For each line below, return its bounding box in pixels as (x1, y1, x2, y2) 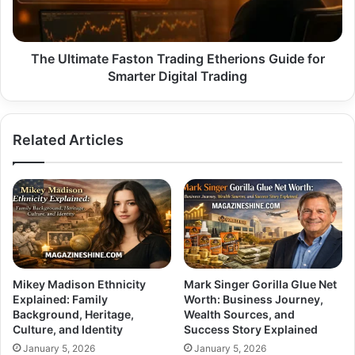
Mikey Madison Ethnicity (13, 277, 146, 291)
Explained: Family (13, 292, 108, 306)
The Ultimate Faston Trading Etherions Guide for (30, 50, 325, 67)
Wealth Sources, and (184, 307, 295, 321)
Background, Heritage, (13, 307, 134, 321)
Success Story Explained (184, 322, 318, 336)
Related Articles (13, 131, 124, 148)
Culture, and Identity (13, 322, 123, 336)
